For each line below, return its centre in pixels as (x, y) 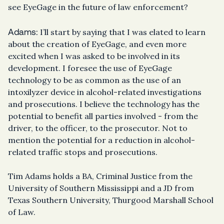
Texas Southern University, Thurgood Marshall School (111, 200)
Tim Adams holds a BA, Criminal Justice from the (100, 176)
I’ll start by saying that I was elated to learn (122, 32)
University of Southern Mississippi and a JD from (101, 188)
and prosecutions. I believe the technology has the (104, 104)
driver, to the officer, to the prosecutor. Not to (98, 128)
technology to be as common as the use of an (94, 80)
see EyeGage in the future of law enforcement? (98, 7)
